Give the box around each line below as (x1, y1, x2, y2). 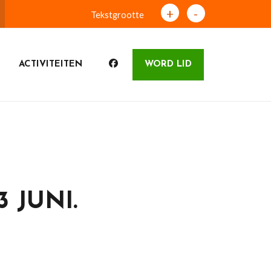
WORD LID (144, 60, 192, 69)
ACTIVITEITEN (18, 60, 82, 69)
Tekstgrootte (90, 10, 144, 20)
